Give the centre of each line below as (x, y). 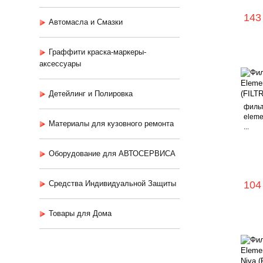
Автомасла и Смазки (86, 22)
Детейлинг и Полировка (91, 94)
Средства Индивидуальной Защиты (112, 183)
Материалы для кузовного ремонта (111, 124)
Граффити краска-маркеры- (97, 52)
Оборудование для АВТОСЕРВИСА (112, 154)
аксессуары (60, 64)
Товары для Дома (80, 213)
